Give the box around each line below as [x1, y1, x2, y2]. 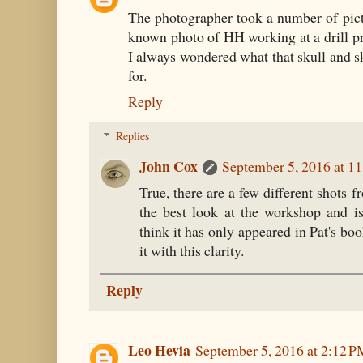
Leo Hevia [128, 339, 190, 361]
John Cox [139, 156, 198, 177]
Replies [116, 128, 150, 144]
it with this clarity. [139, 241, 244, 261]
